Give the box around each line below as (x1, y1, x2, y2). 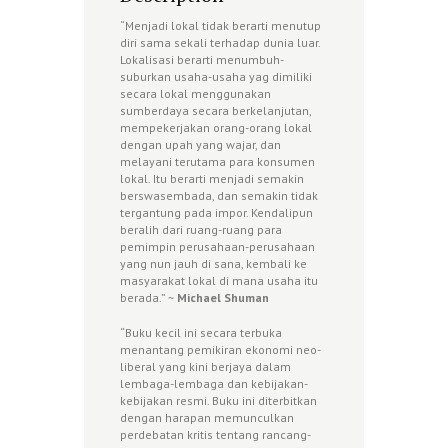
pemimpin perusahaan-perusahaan (120, 238, 315, 254)
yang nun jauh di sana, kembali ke (120, 255, 307, 271)
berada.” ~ (120, 289, 177, 305)
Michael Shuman (177, 289, 269, 305)
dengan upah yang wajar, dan (120, 136, 281, 152)
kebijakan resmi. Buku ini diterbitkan (120, 392, 317, 408)
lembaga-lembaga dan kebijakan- (120, 375, 308, 391)
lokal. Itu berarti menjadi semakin (120, 170, 304, 186)
